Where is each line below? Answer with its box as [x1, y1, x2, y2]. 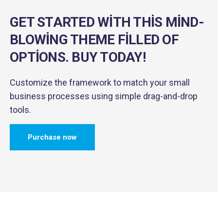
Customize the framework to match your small [10, 77, 190, 88]
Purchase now [28, 133, 77, 142]
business [10, 91, 46, 101]
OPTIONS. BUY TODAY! [10, 49, 145, 65]
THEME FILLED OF [67, 32, 179, 48]
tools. [10, 105, 31, 115]
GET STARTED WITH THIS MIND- [10, 14, 204, 30]
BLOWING [10, 32, 68, 48]
